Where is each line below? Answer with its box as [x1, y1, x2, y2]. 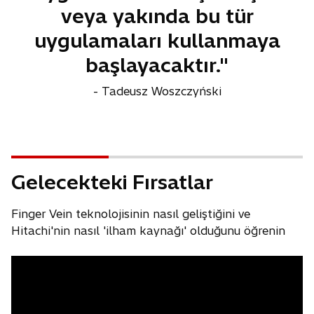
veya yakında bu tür [60, 4, 254, 29]
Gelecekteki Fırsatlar [11, 170, 213, 195]
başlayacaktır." [86, 53, 228, 78]
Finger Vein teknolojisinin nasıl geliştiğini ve [11, 207, 250, 221]
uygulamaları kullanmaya [34, 28, 280, 53]
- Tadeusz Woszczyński [93, 84, 221, 99]
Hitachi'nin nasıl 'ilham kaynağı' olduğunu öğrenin [11, 224, 285, 238]
